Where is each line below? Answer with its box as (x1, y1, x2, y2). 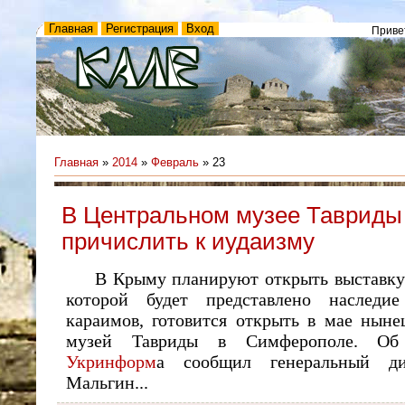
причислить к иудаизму (61, 229, 315, 255)
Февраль (151, 155, 199, 169)
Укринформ (66, 352, 156, 372)
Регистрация (105, 22, 174, 35)
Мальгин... (66, 372, 148, 393)
